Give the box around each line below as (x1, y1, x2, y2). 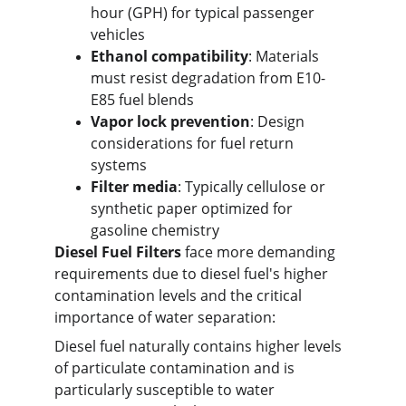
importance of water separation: (54, 307, 275, 327)
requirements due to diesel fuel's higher (54, 264, 332, 284)
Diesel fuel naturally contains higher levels (54, 336, 345, 356)
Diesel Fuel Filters (54, 242, 181, 262)
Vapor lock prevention (91, 111, 250, 131)
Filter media (91, 177, 178, 197)
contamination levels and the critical (54, 285, 305, 305)
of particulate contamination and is (54, 358, 298, 378)
